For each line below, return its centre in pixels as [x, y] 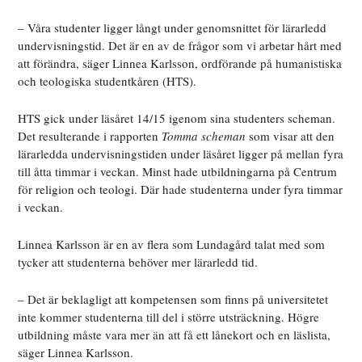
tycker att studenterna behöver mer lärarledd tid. [138, 262]
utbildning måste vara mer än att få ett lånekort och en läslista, [175, 335]
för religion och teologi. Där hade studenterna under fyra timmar [181, 189]
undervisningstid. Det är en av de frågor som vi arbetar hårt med [180, 46]
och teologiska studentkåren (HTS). [107, 81]
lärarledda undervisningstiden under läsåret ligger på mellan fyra [181, 154]
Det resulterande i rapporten [90, 136]
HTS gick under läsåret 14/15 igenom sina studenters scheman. [177, 118]
